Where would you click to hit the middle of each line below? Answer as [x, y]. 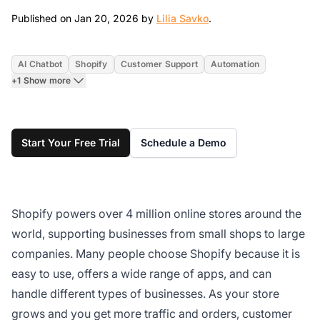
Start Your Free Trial [71, 142]
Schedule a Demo [184, 142]
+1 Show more [41, 80]
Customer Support [159, 64]
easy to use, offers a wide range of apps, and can [141, 273]
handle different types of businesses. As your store [145, 293]
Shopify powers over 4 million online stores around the [156, 213]
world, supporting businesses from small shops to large [158, 233]
